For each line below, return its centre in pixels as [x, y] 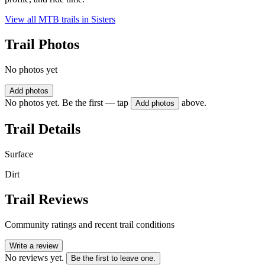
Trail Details [43, 129]
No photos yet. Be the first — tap [67, 103]
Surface [19, 154]
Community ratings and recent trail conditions [90, 224]
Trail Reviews [46, 199]
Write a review [34, 245]
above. [194, 103]
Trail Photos [42, 45]
